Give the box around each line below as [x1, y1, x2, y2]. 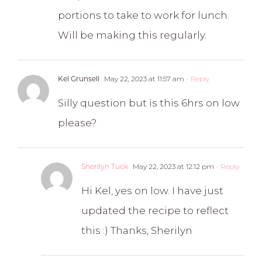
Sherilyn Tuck [81, 161, 128, 171]
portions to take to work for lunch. [58, 9, 229, 21]
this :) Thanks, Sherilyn [81, 224, 192, 236]
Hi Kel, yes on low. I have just [81, 184, 223, 196]
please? [58, 116, 96, 129]
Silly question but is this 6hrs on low [58, 96, 240, 109]
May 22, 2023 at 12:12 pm [131, 161, 214, 171]
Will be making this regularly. [58, 29, 206, 41]
